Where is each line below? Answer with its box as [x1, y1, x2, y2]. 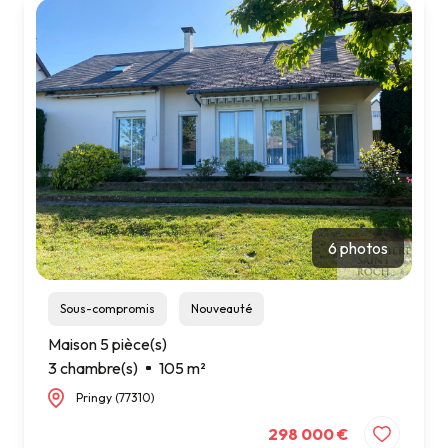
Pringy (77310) [76, 389, 155, 405]
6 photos [328, 237, 388, 258]
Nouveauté [199, 300, 252, 316]
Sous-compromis [66, 300, 155, 316]
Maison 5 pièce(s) [48, 333, 167, 354]
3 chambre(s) [48, 357, 138, 378]
